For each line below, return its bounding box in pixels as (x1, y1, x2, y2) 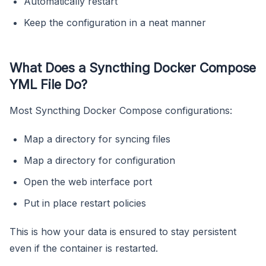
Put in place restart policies (24, 197, 146, 209)
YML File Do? (9, 76, 87, 92)
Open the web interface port (24, 175, 152, 188)
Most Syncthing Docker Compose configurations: (9, 104, 232, 116)
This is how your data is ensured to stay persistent (9, 225, 236, 237)
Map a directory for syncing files (24, 132, 170, 145)
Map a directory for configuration (24, 154, 175, 166)
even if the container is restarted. (9, 242, 158, 254)
